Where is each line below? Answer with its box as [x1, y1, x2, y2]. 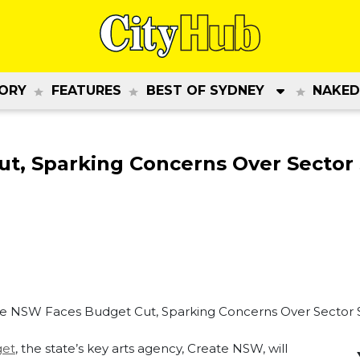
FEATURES [51, 83, 121, 98]
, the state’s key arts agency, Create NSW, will [15, 341, 288, 357]
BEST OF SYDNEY [145, 83, 264, 98]
